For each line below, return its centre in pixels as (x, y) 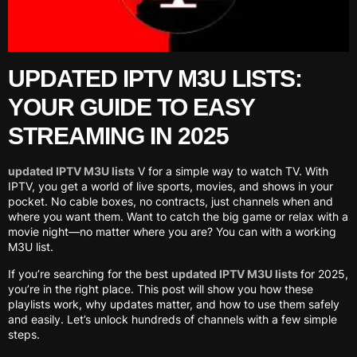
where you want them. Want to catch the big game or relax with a (178, 217)
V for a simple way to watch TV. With (231, 171)
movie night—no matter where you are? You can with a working (172, 232)
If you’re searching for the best (90, 273)
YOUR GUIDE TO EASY (131, 108)
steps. (24, 334)
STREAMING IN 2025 (118, 136)
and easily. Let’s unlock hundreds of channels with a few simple (173, 319)
